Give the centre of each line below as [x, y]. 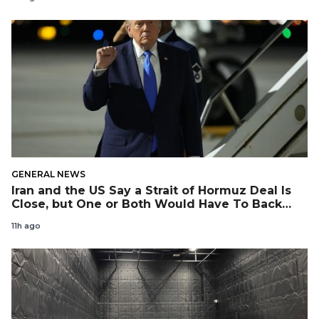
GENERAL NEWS [48, 174]
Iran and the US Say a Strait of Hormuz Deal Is [151, 190]
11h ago [26, 226]
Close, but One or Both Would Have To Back [147, 204]
